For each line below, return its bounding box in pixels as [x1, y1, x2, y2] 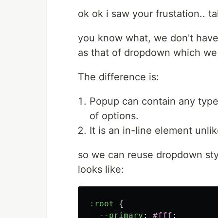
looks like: [78, 163, 124, 176]
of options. [90, 110, 139, 122]
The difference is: [78, 71, 159, 83]
